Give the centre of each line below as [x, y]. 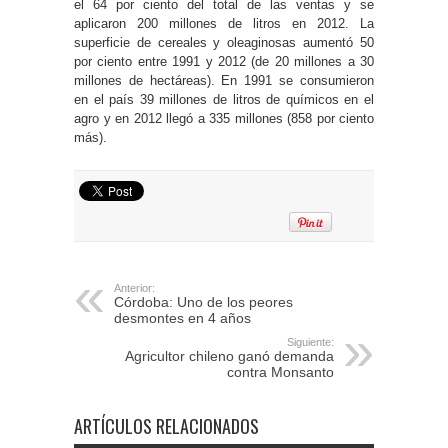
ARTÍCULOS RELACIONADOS [166, 425]
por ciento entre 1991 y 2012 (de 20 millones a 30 [224, 61]
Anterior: [134, 287]
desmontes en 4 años [182, 317]
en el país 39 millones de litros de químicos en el [224, 99]
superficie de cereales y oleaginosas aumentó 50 [224, 42]
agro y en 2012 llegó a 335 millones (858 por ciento [224, 118]
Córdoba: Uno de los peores [203, 301]
